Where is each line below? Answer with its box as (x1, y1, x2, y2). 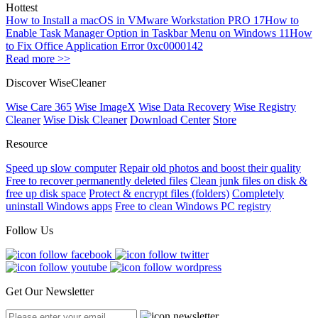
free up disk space (6, 187, 86, 200)
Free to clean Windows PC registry (115, 200, 271, 213)
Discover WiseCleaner (6, 77, 106, 89)
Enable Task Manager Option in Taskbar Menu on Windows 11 (6, 27, 290, 40)
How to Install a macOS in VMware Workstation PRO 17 (6, 14, 265, 27)
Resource (6, 138, 48, 150)
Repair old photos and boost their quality (119, 162, 301, 175)
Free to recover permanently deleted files (6, 175, 187, 187)
